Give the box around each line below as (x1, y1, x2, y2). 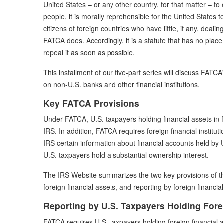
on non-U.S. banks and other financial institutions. (43, 79, 200, 89)
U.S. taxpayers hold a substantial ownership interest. (43, 149, 209, 160)
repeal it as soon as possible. (43, 47, 135, 57)
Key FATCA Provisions (43, 96, 139, 109)
